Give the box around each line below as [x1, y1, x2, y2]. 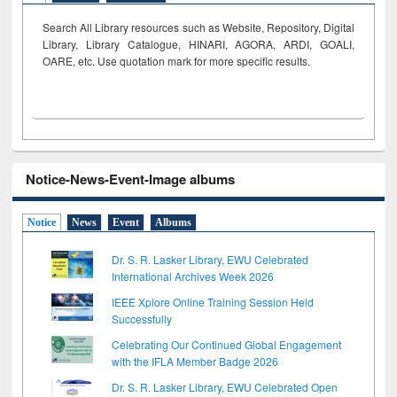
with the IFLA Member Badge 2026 [112, 353, 279, 369]
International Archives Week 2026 [112, 268, 275, 284]
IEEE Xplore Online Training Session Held [112, 293, 315, 309]
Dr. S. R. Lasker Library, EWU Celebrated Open [112, 378, 339, 394]
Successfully [112, 310, 173, 326]
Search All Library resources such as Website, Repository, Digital [43, 19, 354, 35]
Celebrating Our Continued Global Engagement [112, 336, 342, 352]
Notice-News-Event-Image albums [26, 169, 236, 190]
